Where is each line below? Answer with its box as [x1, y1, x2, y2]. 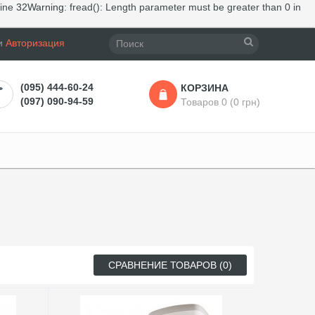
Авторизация [5, 37, 65, 49]
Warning [27, 1, 64, 13]
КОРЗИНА [181, 82, 229, 94]
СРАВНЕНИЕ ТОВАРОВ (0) [108, 259, 232, 271]
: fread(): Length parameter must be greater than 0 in [64, 1, 301, 13]
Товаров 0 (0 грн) [181, 96, 260, 108]
